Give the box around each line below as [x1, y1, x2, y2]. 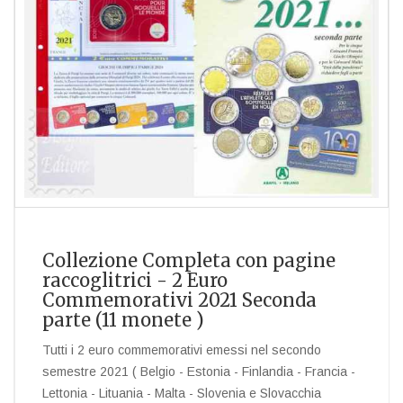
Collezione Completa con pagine [42, 248, 336, 272]
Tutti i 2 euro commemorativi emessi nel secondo [42, 342, 321, 357]
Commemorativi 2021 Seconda [42, 288, 317, 311]
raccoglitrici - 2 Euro [42, 268, 228, 291]
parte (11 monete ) [42, 308, 204, 331]
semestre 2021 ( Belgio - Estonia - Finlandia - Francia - [42, 363, 355, 379]
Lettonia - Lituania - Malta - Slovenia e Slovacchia [42, 385, 321, 400]
